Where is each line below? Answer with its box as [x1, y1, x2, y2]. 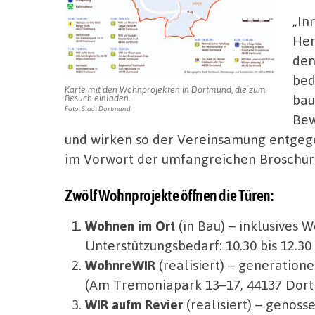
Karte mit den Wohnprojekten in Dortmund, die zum [65, 83, 266, 95]
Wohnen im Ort [84, 217, 179, 235]
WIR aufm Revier [84, 295, 183, 314]
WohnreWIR [84, 256, 159, 274]
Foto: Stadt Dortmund [65, 103, 131, 112]
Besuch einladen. [65, 91, 130, 103]
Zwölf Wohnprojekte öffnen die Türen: [65, 186, 273, 205]
